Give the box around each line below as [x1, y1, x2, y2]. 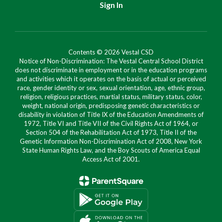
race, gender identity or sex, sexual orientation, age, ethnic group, [17, 84, 205, 92]
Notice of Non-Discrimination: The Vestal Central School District [19, 57, 203, 65]
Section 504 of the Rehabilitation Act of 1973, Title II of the [25, 128, 197, 136]
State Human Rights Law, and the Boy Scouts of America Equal [22, 146, 200, 154]
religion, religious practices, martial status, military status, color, [20, 93, 202, 101]
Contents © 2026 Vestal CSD [68, 48, 154, 56]
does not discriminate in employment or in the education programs [15, 66, 207, 74]
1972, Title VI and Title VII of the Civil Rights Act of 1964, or [24, 119, 198, 127]
